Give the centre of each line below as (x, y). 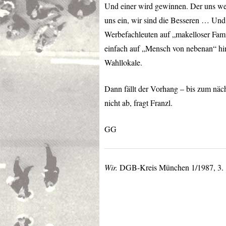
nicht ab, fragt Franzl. (138, 103)
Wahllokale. (123, 62)
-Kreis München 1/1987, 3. (180, 167)
